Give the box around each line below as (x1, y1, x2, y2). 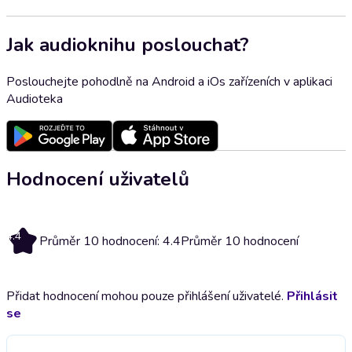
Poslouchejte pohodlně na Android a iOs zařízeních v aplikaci (6, 72, 332, 90)
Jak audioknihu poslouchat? (6, 31, 249, 57)
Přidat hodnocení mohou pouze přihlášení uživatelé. (6, 287, 287, 305)
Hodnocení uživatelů (6, 166, 189, 192)
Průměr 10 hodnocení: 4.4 (39, 232, 181, 250)
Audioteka (6, 90, 63, 108)
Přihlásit (287, 287, 338, 305)
